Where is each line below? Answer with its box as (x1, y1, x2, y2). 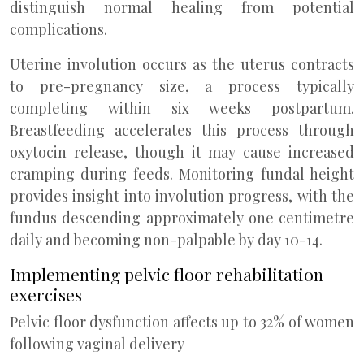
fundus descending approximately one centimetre (10, 208, 354, 227)
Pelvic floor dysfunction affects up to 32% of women (10, 312, 354, 331)
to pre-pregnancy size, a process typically (10, 76, 354, 96)
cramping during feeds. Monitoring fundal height (10, 164, 354, 184)
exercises (10, 283, 82, 305)
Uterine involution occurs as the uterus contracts (10, 54, 354, 74)
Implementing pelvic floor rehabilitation (10, 262, 323, 285)
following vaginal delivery (10, 334, 184, 353)
